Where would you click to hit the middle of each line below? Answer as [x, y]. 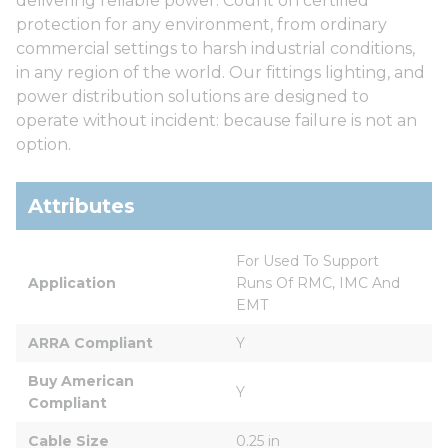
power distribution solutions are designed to [192, 96]
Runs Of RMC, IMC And [320, 282]
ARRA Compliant [90, 342]
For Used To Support [309, 260]
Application [72, 282]
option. [43, 144]
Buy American [83, 380]
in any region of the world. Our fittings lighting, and [220, 72]
